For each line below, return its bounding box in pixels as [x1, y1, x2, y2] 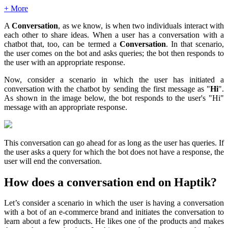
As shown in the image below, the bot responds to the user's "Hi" [4, 93, 224, 102]
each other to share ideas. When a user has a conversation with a [4, 30, 224, 39]
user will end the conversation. [4, 156, 102, 165]
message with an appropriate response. [4, 102, 127, 111]
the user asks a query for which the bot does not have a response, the [4, 147, 224, 156]
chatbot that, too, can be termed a [4, 39, 120, 48]
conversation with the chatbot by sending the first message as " [4, 84, 210, 93]
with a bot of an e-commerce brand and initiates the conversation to [4, 208, 224, 217]
